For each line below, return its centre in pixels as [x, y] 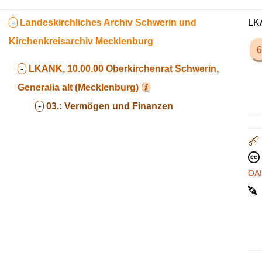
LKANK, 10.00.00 [66, 69]
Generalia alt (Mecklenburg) [78, 87]
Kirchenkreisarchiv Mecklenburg [81, 41]
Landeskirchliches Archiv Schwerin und [108, 23]
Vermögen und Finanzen [119, 106]
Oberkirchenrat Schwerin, [162, 69]
